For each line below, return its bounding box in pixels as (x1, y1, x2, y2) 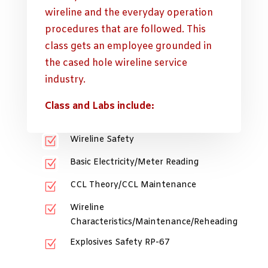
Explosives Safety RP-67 (69, 237, 170, 249)
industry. (44, 74, 86, 87)
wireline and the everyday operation (44, 7, 213, 20)
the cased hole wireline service (44, 57, 187, 70)
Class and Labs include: (44, 100, 154, 113)
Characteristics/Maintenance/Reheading (69, 217, 237, 229)
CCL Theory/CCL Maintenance (69, 179, 196, 191)
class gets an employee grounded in (44, 40, 212, 53)
